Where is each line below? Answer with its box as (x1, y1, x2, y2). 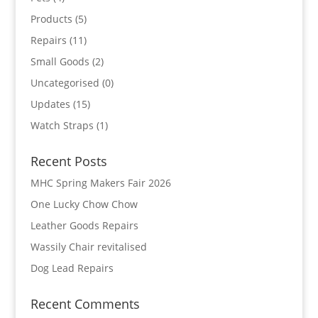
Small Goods (30, 55, 89, 68)
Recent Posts (30, 153, 107, 170)
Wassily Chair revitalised (30, 240, 147, 253)
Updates (30, 97, 70, 111)
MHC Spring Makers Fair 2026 (30, 176, 171, 190)
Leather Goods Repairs (30, 219, 138, 232)
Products (30, 12, 72, 26)
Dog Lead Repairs (30, 261, 114, 275)
